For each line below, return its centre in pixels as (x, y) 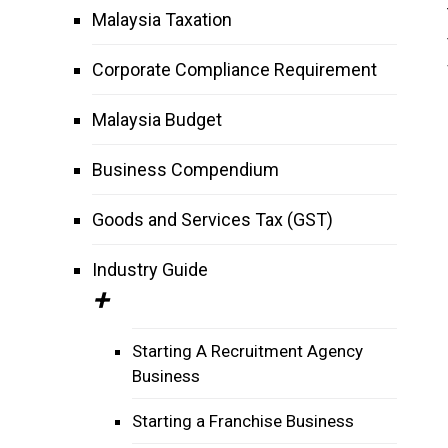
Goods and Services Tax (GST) (212, 219)
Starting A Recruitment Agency (247, 351)
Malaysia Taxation (162, 19)
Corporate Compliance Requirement (234, 69)
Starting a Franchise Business (243, 421)
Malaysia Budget (157, 119)
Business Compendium (185, 169)
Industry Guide (150, 269)
